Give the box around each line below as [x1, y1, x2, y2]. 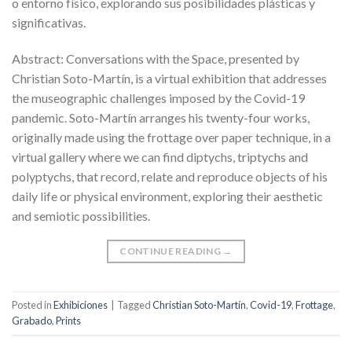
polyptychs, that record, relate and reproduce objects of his [12, 168, 328, 184]
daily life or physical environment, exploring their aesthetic [12, 188, 323, 203]
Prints [56, 314, 81, 328]
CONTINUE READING [119, 244, 223, 257]
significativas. [12, 14, 86, 30]
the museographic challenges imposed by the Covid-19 [12, 90, 305, 105]
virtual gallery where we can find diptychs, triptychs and [12, 148, 308, 164]
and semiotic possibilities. [12, 207, 150, 223]
